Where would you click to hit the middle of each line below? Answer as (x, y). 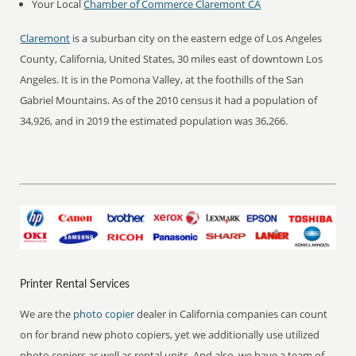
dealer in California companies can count (232, 313)
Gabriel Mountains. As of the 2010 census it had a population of (169, 100)
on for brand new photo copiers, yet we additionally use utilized (170, 334)
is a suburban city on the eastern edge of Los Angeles (196, 38)
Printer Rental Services (75, 284)
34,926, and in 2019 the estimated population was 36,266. (154, 121)
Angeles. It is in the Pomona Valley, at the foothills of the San (162, 79)
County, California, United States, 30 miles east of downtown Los (172, 59)
